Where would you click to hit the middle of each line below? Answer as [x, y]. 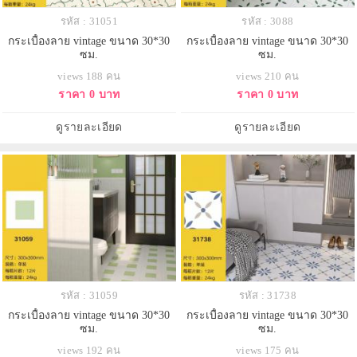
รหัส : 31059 [89, 295]
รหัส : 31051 [89, 22]
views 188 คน [89, 76]
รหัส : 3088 [268, 22]
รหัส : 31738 [267, 295]
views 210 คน [267, 76]
